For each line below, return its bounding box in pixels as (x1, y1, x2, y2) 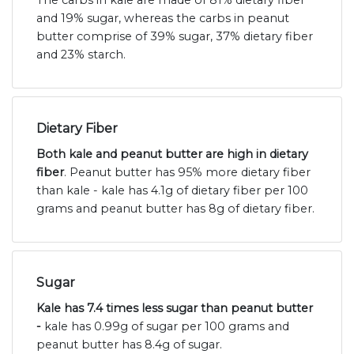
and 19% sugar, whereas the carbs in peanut (36, 10, 289, 25)
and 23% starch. (36, 47, 126, 62)
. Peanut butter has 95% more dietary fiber (64, 164, 311, 179)
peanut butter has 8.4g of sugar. (36, 337, 222, 352)
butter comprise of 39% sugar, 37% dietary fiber (36, 28, 313, 43)
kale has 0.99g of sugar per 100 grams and (44, 318, 289, 333)
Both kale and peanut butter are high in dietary (36, 146, 308, 161)
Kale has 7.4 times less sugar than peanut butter (36, 300, 313, 315)
